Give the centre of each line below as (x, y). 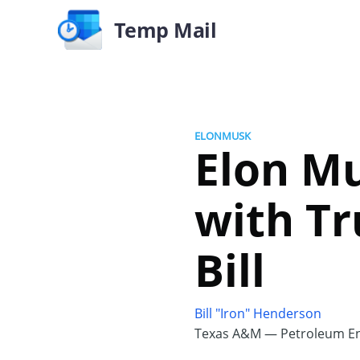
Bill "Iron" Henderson (258, 313)
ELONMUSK (223, 136)
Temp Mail (165, 29)
